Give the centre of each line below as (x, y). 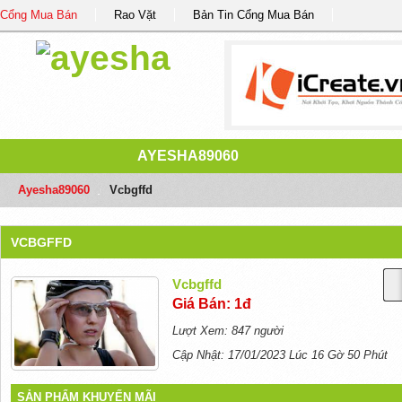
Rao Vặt (135, 15)
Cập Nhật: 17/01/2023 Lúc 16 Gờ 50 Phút (280, 355)
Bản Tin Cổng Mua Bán (253, 15)
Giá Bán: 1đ (212, 304)
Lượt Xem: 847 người (228, 331)
